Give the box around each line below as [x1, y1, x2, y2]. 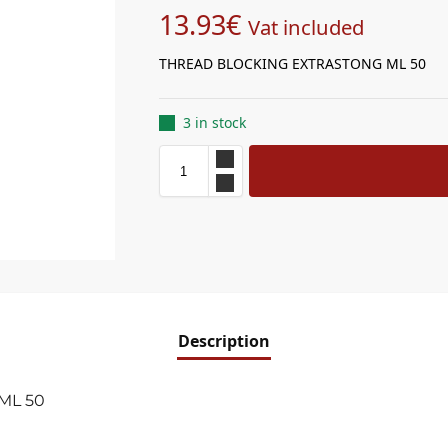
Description [178, 329, 270, 352]
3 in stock [182, 113, 246, 133]
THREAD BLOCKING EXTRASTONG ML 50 [158, 53, 426, 73]
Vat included [247, 12, 364, 41]
